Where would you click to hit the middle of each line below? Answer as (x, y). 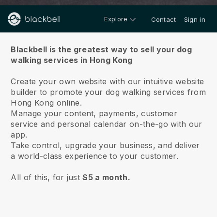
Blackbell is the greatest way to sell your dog (101, 49)
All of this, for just (47, 177)
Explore (116, 19)
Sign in (194, 19)
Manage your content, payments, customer (94, 113)
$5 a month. (106, 177)
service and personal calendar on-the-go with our (107, 124)
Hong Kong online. (48, 103)
